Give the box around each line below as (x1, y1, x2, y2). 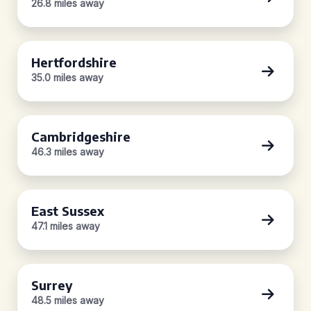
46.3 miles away (31, 146, 104, 158)
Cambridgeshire (31, 128, 131, 144)
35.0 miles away (31, 72, 103, 83)
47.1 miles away (31, 220, 100, 232)
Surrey (31, 277, 73, 293)
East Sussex (31, 203, 104, 219)
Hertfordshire (31, 54, 117, 70)
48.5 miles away (31, 294, 104, 306)
